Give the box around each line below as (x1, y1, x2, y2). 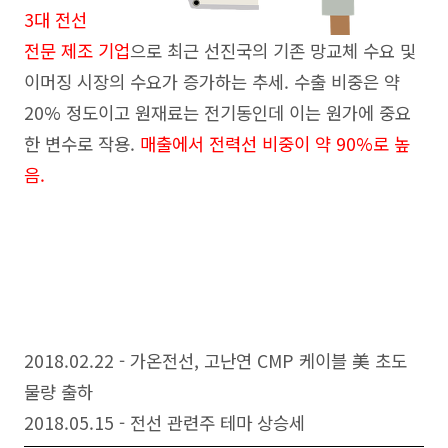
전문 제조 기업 (24, 38, 130, 64)
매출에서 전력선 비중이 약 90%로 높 (140, 131, 410, 157)
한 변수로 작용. (24, 131, 140, 157)
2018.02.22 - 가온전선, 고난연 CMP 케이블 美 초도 (24, 348, 407, 374)
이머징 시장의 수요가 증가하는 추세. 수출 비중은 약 (24, 69, 400, 95)
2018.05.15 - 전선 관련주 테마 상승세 (24, 410, 305, 436)
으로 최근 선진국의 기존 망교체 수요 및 (130, 38, 416, 64)
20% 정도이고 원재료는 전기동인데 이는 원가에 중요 (24, 100, 411, 126)
